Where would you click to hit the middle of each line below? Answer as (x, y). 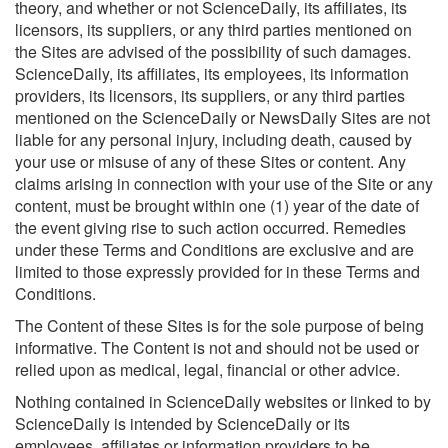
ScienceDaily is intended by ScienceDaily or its (182, 423)
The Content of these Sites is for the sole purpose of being (219, 325)
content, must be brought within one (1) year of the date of (217, 205)
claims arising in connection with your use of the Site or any (224, 183)
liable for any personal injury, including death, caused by (213, 139)
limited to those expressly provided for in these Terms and (217, 271)
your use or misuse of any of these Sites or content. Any (210, 161)
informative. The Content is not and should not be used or (217, 347)
